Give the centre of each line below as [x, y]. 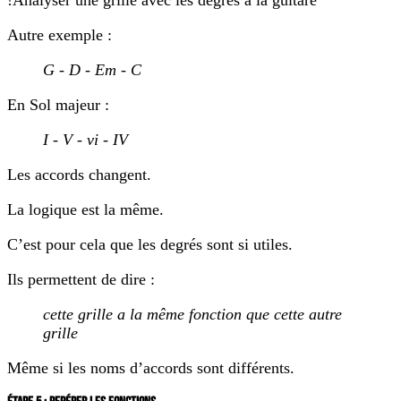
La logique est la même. [85, 210]
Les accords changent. [79, 175]
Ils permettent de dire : [81, 280]
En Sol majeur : [58, 105]
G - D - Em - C [92, 70]
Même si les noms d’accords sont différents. [151, 368]
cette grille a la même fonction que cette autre [192, 315]
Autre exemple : [60, 35]
